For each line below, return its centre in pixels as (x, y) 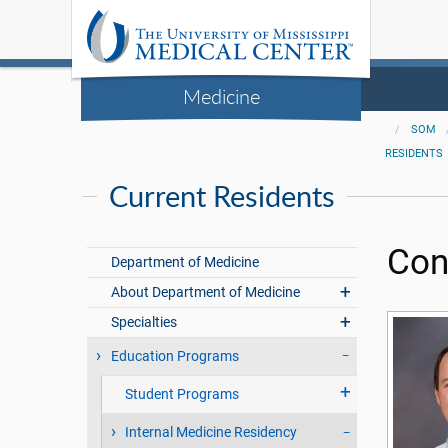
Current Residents (222, 196)
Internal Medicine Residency (210, 432)
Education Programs (175, 356)
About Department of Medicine (206, 292)
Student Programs (181, 394)
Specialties (144, 322)
